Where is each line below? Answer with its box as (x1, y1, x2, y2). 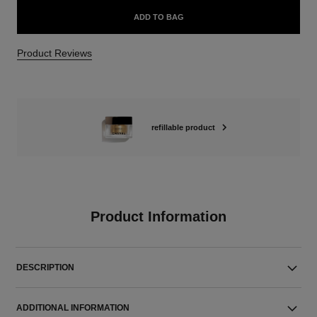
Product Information (90, 209, 226, 224)
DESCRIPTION (16, 263, 75, 272)
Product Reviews (16, 47, 92, 59)
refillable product (151, 123, 215, 132)
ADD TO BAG (133, 13, 184, 21)
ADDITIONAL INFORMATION (16, 303, 130, 313)
